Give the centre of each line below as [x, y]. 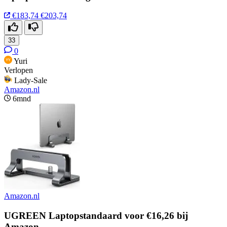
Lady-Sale [31, 81]
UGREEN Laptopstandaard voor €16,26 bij [96, 215]
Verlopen [18, 70]
